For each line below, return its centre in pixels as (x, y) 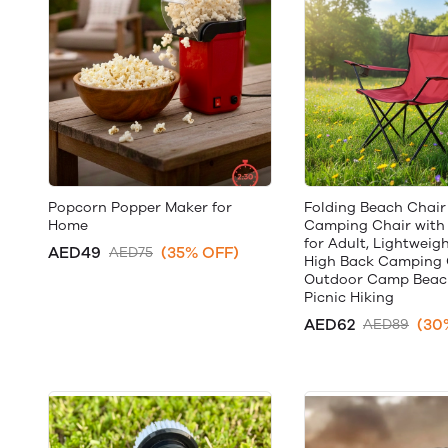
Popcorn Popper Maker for (140, 207)
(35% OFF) (200, 252)
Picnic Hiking (349, 297)
